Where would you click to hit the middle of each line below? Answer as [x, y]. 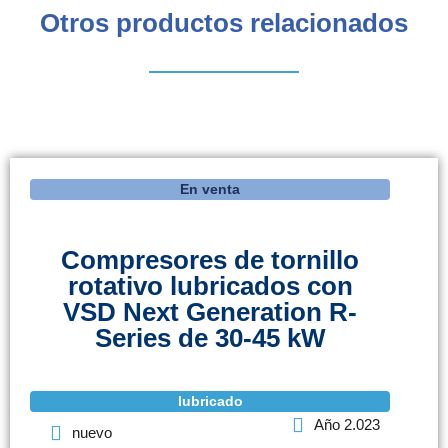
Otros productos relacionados [224, 23]
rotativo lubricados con [210, 286]
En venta [210, 189]
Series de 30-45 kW [210, 338]
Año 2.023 [347, 425]
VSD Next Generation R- [210, 312]
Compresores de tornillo [210, 260]
